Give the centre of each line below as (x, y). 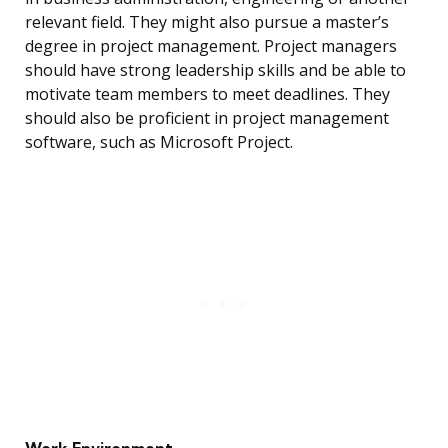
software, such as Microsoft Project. (159, 142)
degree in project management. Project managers (211, 46)
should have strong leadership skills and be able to (215, 70)
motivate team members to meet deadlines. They (207, 94)
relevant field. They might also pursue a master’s (207, 22)
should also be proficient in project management (207, 118)
